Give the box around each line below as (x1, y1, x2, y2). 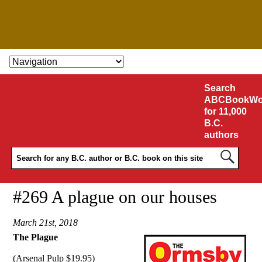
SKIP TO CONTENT (11, 56, 102, 67)
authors (204, 129, 239, 140)
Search (204, 82, 236, 93)
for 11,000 (204, 106, 247, 116)
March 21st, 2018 (13, 218, 78, 228)
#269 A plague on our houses (13, 187, 218, 207)
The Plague (13, 232, 58, 243)
